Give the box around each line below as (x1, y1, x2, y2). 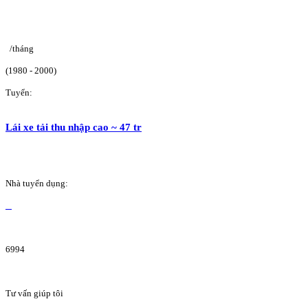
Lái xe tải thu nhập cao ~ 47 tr (5, 121, 142, 133)
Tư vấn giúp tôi (5, 288, 63, 299)
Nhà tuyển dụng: (5, 178, 68, 189)
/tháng (10, 43, 34, 54)
